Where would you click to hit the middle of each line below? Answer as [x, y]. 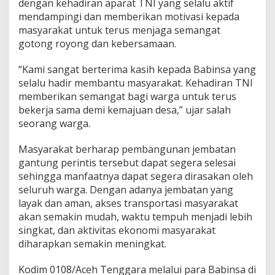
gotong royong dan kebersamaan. [97, 43]
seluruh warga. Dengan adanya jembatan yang [126, 189]
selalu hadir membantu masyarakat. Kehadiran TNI [136, 83]
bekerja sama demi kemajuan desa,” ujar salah [125, 110]
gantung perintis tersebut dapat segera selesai [127, 162]
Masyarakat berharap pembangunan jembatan [127, 149]
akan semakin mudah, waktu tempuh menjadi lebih [135, 216]
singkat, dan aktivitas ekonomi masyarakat [117, 230]
